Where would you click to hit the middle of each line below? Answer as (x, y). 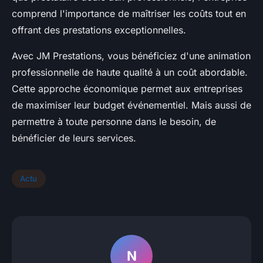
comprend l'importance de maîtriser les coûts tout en (129, 13)
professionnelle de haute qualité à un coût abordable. (130, 72)
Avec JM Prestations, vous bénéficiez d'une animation (131, 55)
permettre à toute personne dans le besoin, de (114, 121)
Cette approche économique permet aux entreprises (127, 88)
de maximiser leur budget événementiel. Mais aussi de (131, 105)
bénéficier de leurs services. (74, 138)
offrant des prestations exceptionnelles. (100, 30)
